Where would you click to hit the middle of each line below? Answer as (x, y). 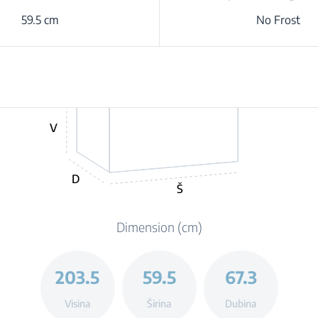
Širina (159, 303)
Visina (77, 303)
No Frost (278, 20)
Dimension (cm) (159, 227)
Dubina (241, 303)
